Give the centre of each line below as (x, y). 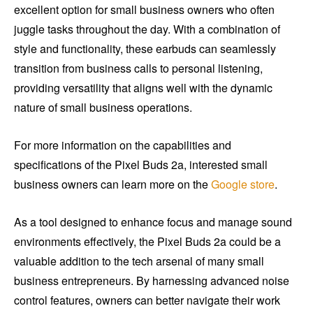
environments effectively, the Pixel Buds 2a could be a (147, 242)
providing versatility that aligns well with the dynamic (143, 88)
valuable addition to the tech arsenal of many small (139, 261)
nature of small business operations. (103, 108)
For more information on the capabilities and (123, 145)
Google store (243, 184)
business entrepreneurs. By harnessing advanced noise (152, 281)
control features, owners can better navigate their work (147, 300)
